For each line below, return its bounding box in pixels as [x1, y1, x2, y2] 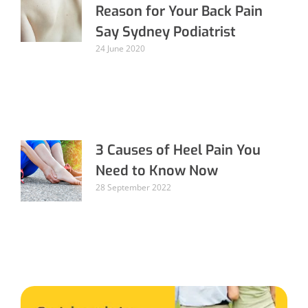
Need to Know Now [96, 161, 219, 180]
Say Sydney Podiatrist [96, 22, 236, 41]
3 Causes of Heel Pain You [96, 140, 261, 159]
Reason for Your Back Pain [96, 1, 263, 21]
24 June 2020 [96, 42, 146, 54]
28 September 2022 [96, 181, 172, 193]
